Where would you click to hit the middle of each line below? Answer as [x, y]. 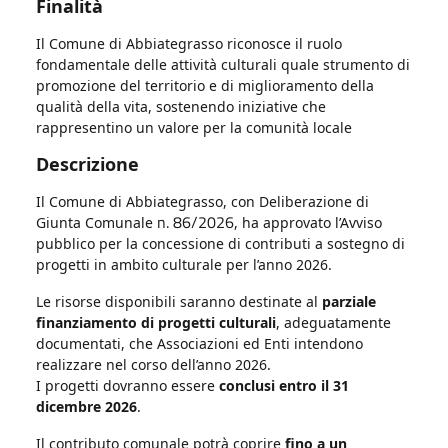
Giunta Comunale [96, 222]
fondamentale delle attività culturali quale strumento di [223, 64]
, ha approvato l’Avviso [308, 222]
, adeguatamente [333, 322]
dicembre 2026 [86, 406]
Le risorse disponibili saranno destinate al [179, 301]
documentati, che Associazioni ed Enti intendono [199, 343]
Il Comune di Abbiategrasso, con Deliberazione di [202, 201]
